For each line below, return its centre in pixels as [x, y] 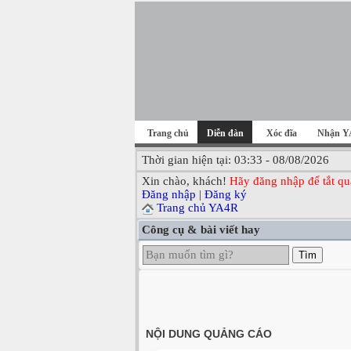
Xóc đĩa [282, 133]
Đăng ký [226, 194]
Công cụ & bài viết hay [201, 230]
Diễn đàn [225, 133]
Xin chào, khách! [186, 181]
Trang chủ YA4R [197, 208]
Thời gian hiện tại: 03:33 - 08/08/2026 [235, 160]
